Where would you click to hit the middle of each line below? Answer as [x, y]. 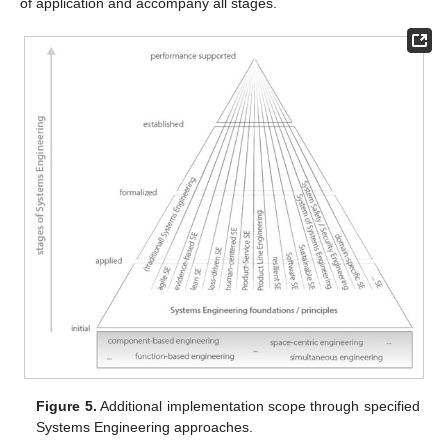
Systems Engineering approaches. [145, 427]
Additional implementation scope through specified [258, 406]
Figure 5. [66, 406]
